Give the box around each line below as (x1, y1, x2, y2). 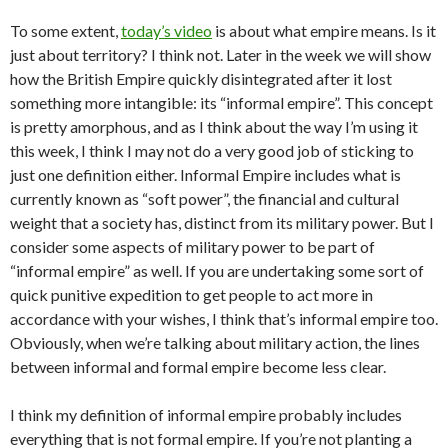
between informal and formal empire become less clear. (10, 357, 386, 377)
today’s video (121, 21, 212, 41)
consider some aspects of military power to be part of (10, 237, 375, 257)
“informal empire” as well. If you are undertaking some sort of (10, 261, 424, 281)
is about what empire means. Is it (212, 21, 436, 41)
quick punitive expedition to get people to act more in (10, 285, 373, 305)
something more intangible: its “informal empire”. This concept (10, 93, 433, 113)
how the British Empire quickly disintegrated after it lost (10, 69, 392, 89)
